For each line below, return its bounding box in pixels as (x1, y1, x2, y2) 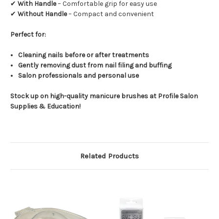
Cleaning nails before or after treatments (18, 51, 150, 60)
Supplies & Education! (10, 102, 81, 111)
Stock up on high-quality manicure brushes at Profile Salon (10, 92, 198, 101)
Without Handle (18, 10, 67, 19)
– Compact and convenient (67, 10, 154, 19)
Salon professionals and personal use (18, 71, 139, 80)
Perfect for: (10, 30, 46, 39)
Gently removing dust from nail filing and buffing (18, 61, 172, 70)
